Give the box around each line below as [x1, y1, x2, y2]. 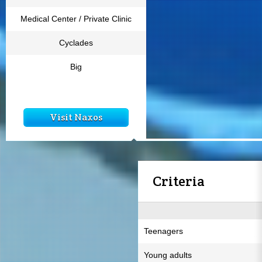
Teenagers [144, 226, 183, 236]
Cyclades [59, 38, 93, 47]
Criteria [153, 172, 205, 190]
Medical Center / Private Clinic [20, 14, 132, 23]
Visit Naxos [50, 111, 102, 123]
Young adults [144, 250, 192, 260]
